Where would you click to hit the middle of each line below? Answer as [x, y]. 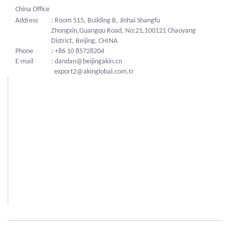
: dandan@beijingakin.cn [87, 62]
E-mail [24, 62]
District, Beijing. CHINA [84, 41]
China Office [32, 10]
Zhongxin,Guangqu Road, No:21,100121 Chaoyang [123, 31]
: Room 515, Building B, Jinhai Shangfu [106, 21]
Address [27, 21]
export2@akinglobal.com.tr [93, 72]
